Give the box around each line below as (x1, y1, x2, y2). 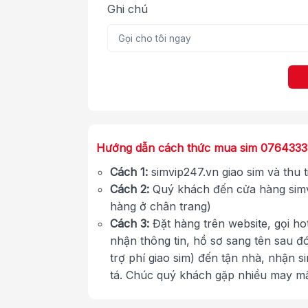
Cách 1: (110, 164, 148, 179)
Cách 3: (110, 216, 149, 230)
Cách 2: (110, 181, 149, 196)
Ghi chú (107, 1, 148, 16)
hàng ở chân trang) (110, 199, 211, 213)
